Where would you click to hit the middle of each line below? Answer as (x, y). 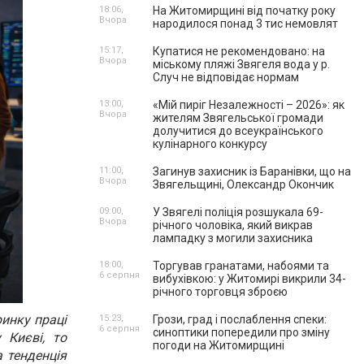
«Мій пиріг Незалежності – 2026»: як (249, 105)
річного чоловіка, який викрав (233, 225)
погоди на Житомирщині (219, 345)
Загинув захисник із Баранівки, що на (252, 171)
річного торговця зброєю (220, 292)
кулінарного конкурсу (210, 144)
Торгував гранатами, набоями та (241, 266)
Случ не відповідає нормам (226, 77)
